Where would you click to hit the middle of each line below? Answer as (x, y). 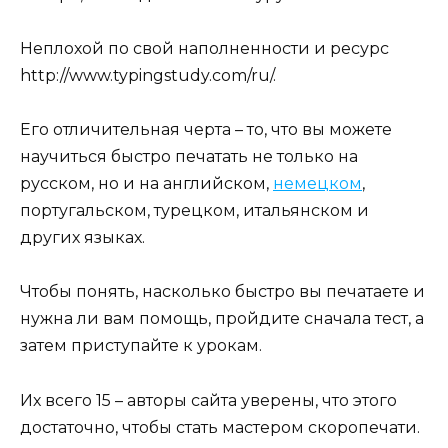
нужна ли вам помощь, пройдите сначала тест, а (222, 319)
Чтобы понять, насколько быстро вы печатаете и (222, 292)
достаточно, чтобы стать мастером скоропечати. (220, 427)
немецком (317, 184)
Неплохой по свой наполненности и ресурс (204, 49)
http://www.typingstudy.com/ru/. (148, 76)
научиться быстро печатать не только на (189, 157)
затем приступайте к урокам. (141, 346)
